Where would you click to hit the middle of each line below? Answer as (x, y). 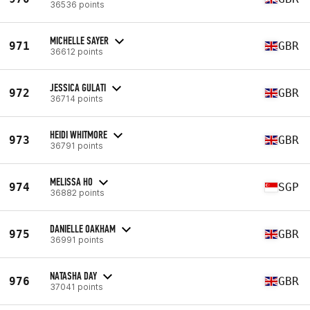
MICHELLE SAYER (79, 40)
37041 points (76, 286)
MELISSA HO (71, 181)
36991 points (77, 239)
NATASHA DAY (73, 275)
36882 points (77, 192)
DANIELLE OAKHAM (83, 228)
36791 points (76, 145)
